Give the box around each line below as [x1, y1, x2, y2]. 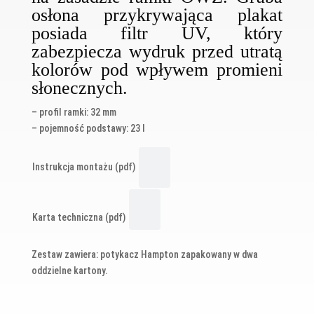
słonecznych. [31, 78, 132, 99]
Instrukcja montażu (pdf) [32, 161, 137, 173]
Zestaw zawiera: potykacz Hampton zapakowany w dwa [31, 249, 258, 261]
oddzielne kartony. [31, 265, 108, 277]
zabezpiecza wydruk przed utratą [31, 41, 283, 62]
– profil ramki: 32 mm [31, 107, 116, 118]
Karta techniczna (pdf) [32, 212, 128, 224]
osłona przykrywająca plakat [31, 5, 283, 26]
